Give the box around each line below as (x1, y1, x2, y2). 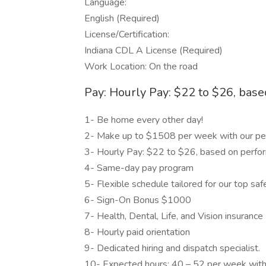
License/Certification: (84, 28, 169, 41)
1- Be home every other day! (84, 113, 203, 126)
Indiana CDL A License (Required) (84, 44, 223, 57)
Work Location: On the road (84, 60, 198, 73)
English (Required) (84, 12, 160, 25)
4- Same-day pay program (84, 161, 194, 175)
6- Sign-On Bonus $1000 (84, 194, 191, 207)
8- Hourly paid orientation (84, 226, 190, 239)
